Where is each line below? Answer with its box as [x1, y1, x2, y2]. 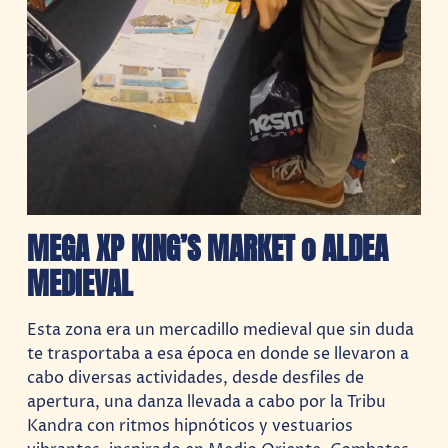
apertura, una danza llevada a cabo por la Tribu [27, 390, 387, 413]
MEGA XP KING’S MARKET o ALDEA [27, 226, 389, 272]
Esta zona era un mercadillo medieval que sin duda [27, 318, 415, 341]
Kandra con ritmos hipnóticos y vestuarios [27, 414, 354, 437]
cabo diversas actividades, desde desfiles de [27, 366, 365, 389]
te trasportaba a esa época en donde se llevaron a [27, 342, 410, 365]
